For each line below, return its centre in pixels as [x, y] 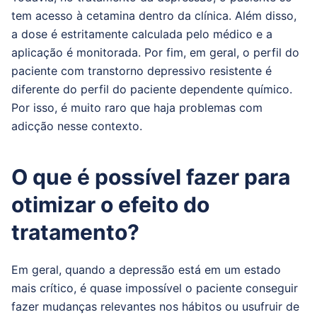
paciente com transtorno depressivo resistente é [142, 71]
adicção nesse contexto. [77, 126]
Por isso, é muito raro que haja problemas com [137, 108]
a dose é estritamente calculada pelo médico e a [142, 34]
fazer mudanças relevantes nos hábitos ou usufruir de [155, 306]
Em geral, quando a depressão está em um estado [146, 270]
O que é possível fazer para [151, 177]
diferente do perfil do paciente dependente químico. [152, 89]
